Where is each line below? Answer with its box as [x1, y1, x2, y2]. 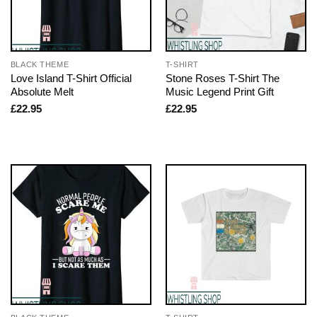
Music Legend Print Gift [165, 86, 274, 98]
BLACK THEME [10, 60, 69, 69]
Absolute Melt [10, 86, 74, 98]
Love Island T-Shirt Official [10, 72, 132, 85]
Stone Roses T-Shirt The [165, 72, 279, 85]
